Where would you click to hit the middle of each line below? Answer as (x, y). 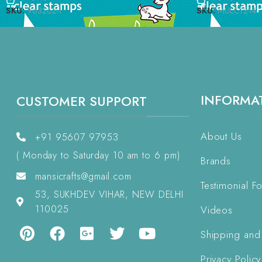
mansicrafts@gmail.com (83, 176)
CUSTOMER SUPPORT (82, 101)
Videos (217, 210)
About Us (221, 136)
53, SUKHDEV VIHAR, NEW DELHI (110, 194)
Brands (216, 161)
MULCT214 (237, 10)
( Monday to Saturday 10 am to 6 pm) (98, 155)
